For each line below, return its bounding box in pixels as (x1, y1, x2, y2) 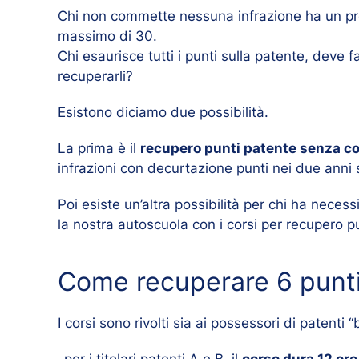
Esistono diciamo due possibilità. (58, 103, 268, 120)
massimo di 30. (58, 27, 157, 44)
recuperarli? (58, 67, 133, 84)
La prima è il (58, 139, 140, 156)
